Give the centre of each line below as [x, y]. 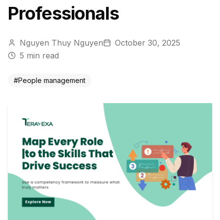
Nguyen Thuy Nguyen [61, 43]
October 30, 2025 [148, 43]
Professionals [64, 13]
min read [41, 55]
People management [52, 80]
